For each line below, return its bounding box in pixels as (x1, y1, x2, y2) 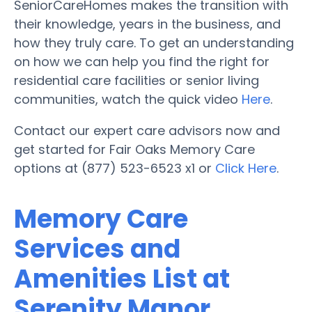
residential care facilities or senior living (14, 71, 259, 89)
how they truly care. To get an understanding (14, 33, 294, 52)
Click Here (215, 159, 276, 177)
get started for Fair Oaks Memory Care (14, 140, 255, 158)
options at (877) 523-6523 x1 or (14, 159, 215, 177)
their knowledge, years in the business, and (14, 15, 281, 33)
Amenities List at (14, 260, 230, 297)
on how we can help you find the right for (14, 52, 270, 70)
